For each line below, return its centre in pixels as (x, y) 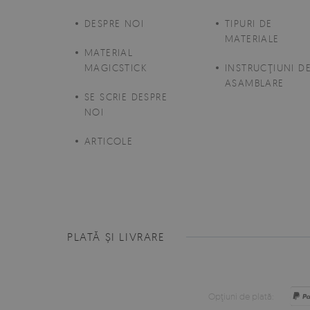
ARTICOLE (109, 141)
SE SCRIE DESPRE (126, 97)
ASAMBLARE (255, 83)
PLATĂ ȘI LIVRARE (116, 237)
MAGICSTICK (116, 68)
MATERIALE (252, 39)
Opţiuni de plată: (241, 297)
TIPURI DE (249, 24)
